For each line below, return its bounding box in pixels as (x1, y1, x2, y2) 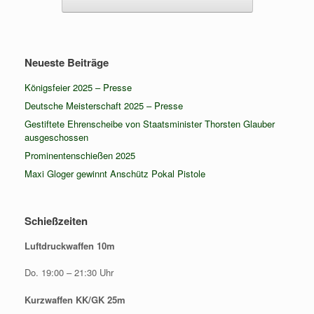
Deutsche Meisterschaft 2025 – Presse (25, 98, 183, 112)
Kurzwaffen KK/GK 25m (25, 292, 125, 306)
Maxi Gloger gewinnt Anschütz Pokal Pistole (25, 166, 205, 180)
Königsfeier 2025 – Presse (25, 80, 132, 94)
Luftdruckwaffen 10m (25, 238, 115, 252)
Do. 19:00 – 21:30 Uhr (25, 266, 114, 279)
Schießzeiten (25, 212, 88, 228)
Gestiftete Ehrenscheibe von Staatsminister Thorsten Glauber (25, 116, 275, 130)
